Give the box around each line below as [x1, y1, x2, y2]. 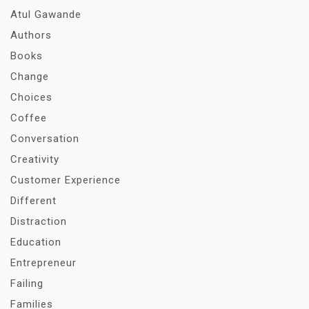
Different [10, 195, 57, 207]
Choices [10, 91, 52, 103]
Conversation [10, 132, 79, 145]
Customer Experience [10, 174, 121, 186]
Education [10, 236, 61, 248]
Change [10, 70, 49, 83]
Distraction [10, 215, 67, 228]
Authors [10, 29, 52, 41]
